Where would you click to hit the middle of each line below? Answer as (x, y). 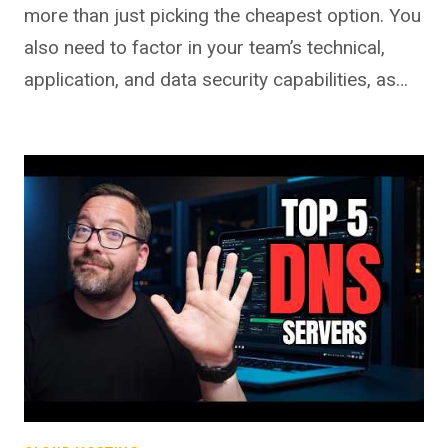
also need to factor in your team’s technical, (204, 48)
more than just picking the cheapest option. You (222, 16)
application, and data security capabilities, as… (216, 80)
